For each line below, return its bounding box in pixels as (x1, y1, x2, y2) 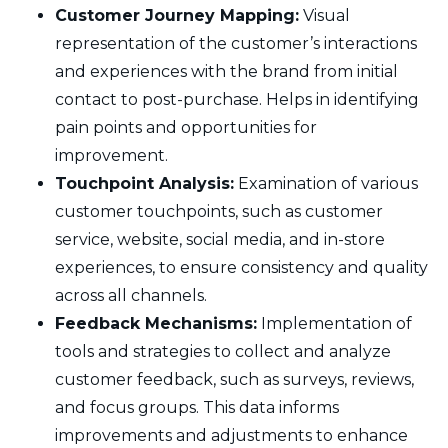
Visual (299, 5, 350, 25)
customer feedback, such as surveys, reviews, (55, 369, 414, 389)
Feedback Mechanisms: (55, 313, 257, 333)
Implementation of (257, 313, 412, 333)
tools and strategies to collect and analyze (55, 341, 391, 361)
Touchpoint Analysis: (55, 173, 234, 193)
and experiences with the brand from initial (55, 61, 398, 81)
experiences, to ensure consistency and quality (55, 257, 428, 277)
